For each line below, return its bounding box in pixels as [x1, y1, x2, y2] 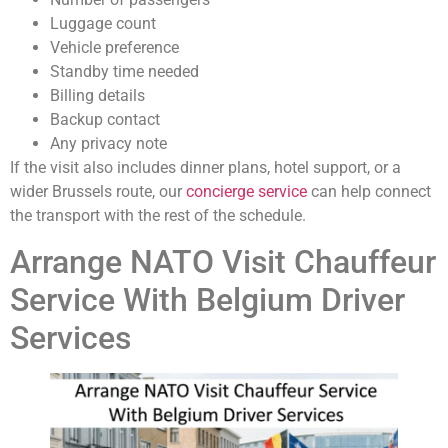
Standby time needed [50, 62, 199, 82]
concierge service [186, 182, 307, 202]
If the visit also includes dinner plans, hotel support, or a [10, 158, 401, 178]
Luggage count [50, 14, 156, 34]
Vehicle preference [50, 38, 179, 58]
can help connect [307, 182, 431, 202]
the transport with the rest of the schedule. [10, 206, 306, 226]
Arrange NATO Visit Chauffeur [10, 242, 436, 281]
